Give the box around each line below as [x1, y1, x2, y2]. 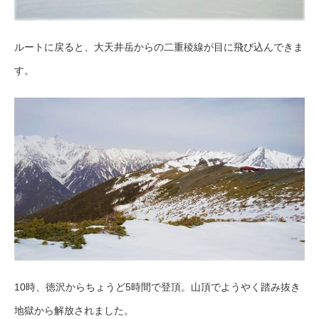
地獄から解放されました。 [14, 305, 134, 317]
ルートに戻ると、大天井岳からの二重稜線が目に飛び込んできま [14, 41, 303, 53]
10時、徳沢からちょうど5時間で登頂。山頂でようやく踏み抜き [14, 281, 300, 293]
